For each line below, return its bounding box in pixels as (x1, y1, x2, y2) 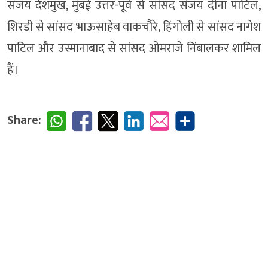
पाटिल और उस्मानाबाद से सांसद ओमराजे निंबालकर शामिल (7, 38, 261, 59)
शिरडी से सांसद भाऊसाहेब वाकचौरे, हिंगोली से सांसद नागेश (7, 17, 261, 37)
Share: (7, 110, 41, 130)
